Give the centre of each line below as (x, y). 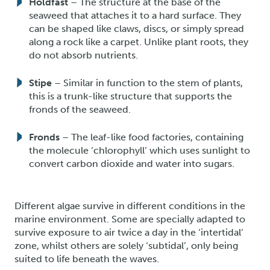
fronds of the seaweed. (80, 109)
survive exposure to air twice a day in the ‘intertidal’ (129, 232)
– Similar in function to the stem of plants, (147, 83)
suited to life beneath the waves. (87, 259)
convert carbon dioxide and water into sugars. (132, 163)
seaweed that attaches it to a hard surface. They (135, 15)
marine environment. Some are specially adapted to (130, 219)
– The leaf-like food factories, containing (152, 137)
